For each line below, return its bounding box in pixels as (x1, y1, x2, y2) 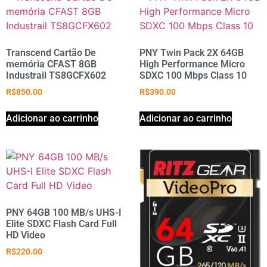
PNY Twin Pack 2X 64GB (139, 46, 244, 58)
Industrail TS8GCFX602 (6, 69, 106, 81)
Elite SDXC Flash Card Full (6, 218, 117, 229)
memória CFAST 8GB (6, 58, 97, 70)
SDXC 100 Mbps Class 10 (139, 69, 247, 81)
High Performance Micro (139, 58, 245, 70)
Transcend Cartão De (6, 46, 96, 58)
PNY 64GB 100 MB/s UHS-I (6, 206, 122, 218)
